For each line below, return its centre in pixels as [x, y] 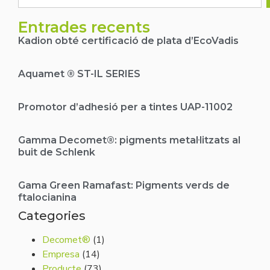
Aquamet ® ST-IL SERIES [79, 74]
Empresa [61, 254]
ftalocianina [47, 197]
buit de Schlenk [57, 152]
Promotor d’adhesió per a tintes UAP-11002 [125, 107]
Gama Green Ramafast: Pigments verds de [124, 185]
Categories [52, 215]
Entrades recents [84, 27]
